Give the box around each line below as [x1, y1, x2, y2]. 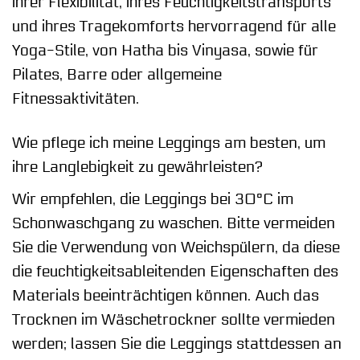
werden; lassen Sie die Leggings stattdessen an [12, 334, 342, 353]
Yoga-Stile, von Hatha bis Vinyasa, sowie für [12, 42, 318, 60]
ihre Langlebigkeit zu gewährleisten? [12, 158, 263, 177]
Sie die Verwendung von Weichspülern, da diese [12, 238, 340, 256]
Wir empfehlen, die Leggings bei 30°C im [12, 190, 293, 208]
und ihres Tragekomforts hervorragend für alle [12, 18, 336, 36]
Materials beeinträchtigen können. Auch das [12, 286, 319, 305]
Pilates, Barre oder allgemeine [12, 66, 222, 84]
